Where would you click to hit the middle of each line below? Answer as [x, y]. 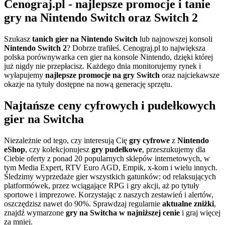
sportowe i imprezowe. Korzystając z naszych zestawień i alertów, [109, 195]
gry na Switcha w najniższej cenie [123, 213]
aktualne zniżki [188, 204]
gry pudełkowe [117, 150]
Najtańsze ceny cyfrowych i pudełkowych [110, 106]
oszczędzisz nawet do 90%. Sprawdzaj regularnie [82, 204]
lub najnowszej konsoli [175, 39]
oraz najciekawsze [190, 75]
